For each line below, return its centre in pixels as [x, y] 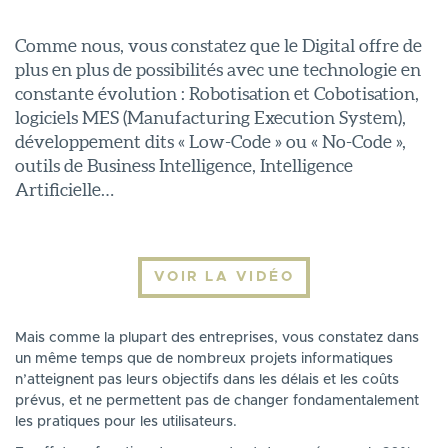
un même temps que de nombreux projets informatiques [204, 358]
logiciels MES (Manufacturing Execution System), [210, 117]
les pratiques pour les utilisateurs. [126, 421]
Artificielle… [64, 189]
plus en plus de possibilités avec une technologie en [218, 69]
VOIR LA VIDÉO [224, 276]
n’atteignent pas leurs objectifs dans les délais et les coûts [207, 379]
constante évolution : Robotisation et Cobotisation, [217, 93]
